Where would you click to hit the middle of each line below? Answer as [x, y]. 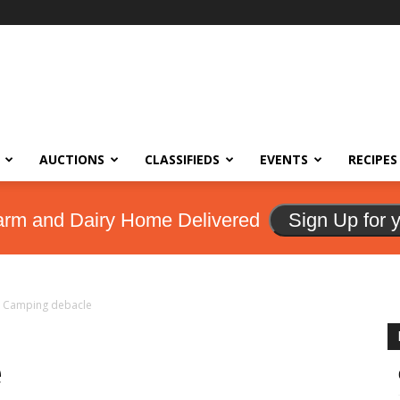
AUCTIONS [72, 159]
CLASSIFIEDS [182, 159]
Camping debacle [47, 305]
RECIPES [373, 159]
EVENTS [284, 159]
